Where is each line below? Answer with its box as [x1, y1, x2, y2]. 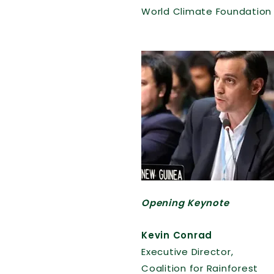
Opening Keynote [141, 196, 229, 209]
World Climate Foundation [141, 5, 272, 18]
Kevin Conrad [141, 229, 212, 242]
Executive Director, [141, 245, 234, 258]
